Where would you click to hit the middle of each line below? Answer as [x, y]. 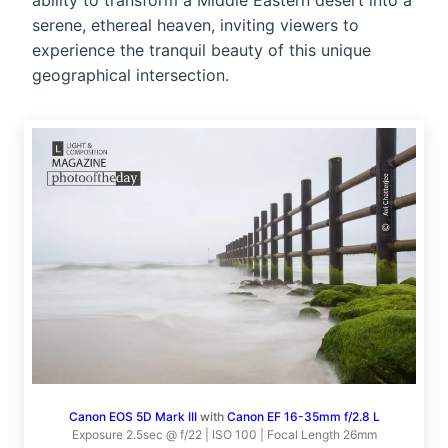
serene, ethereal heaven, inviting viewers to [195, 25]
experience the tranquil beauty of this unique [201, 50]
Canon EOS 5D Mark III [132, 416]
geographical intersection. [130, 75]
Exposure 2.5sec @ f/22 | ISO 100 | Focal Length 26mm [224, 434]
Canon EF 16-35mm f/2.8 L [303, 416]
